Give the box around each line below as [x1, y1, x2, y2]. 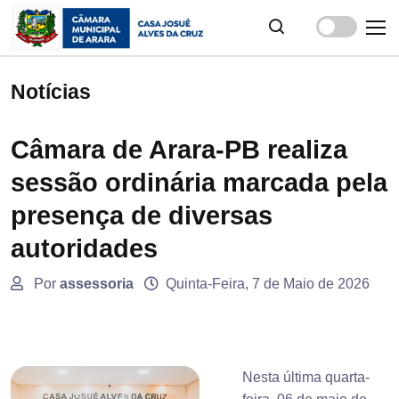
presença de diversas [11, 201, 273, 231]
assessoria [60, 276, 134, 292]
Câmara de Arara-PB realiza [11, 135, 347, 165]
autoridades [11, 234, 158, 264]
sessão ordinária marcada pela [11, 168, 387, 198]
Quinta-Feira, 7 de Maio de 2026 [166, 276, 370, 292]
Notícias [11, 80, 91, 104]
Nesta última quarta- [242, 370, 370, 386]
